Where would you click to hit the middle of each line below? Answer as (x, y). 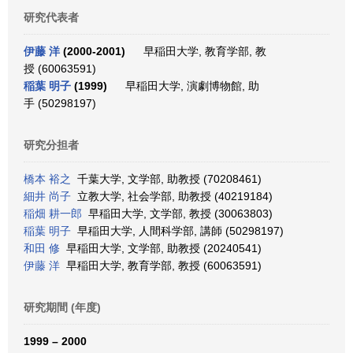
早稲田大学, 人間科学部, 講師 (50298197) (177, 231)
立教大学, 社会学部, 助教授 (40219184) (172, 196)
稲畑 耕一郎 (53, 214)
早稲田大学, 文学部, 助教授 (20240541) (161, 248)
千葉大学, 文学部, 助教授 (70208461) (166, 179)
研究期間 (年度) (62, 307)
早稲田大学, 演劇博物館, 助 (189, 86)
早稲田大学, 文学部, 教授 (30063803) (177, 214)
